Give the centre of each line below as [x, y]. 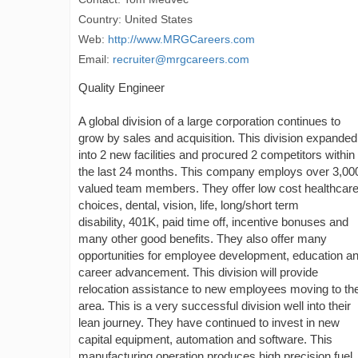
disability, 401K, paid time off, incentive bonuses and [213, 222]
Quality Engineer [121, 88]
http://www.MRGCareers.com [181, 39]
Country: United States [135, 19]
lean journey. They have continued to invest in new [209, 322]
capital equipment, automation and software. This [205, 339]
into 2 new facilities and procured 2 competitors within [217, 155]
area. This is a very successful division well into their [215, 306]
